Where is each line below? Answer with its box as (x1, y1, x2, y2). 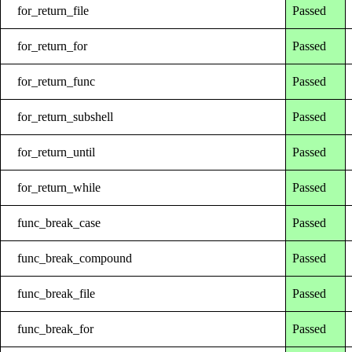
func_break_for (17, 321, 94, 335)
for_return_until (17, 145, 96, 159)
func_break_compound (17, 251, 133, 265)
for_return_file (17, 3, 90, 17)
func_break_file (17, 286, 96, 300)
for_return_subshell (17, 109, 114, 123)
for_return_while (17, 180, 101, 194)
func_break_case (17, 215, 101, 229)
